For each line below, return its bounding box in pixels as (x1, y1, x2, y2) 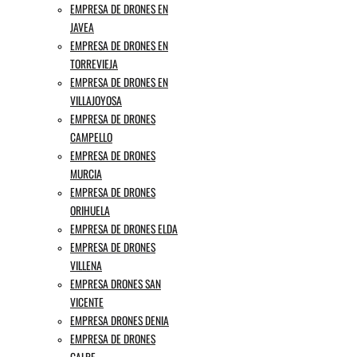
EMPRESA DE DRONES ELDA (70, 221, 178, 237)
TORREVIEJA (70, 56, 118, 73)
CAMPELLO (70, 129, 112, 146)
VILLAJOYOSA (70, 92, 122, 109)
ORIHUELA (70, 202, 110, 219)
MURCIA (70, 166, 102, 182)
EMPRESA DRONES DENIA (70, 312, 169, 329)
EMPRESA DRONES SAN (70, 276, 161, 292)
